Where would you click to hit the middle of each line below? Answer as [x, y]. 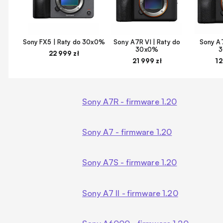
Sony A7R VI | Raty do [147, 42]
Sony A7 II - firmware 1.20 [130, 193]
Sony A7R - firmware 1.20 [130, 102]
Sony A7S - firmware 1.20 [130, 163]
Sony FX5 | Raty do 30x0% [64, 42]
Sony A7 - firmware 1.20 [127, 132]
